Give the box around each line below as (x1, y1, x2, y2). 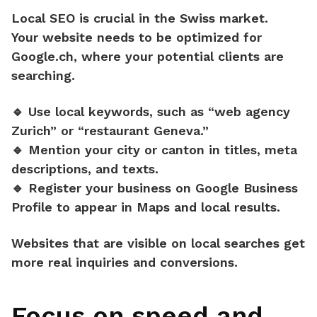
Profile (11, 200, 52, 215)
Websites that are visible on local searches (11, 236, 284, 251)
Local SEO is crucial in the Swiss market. (11, 11, 268, 26)
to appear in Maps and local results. (52, 200, 280, 215)
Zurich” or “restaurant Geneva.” (11, 123, 209, 139)
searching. (11, 68, 75, 83)
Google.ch (11, 49, 74, 64)
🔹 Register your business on (11, 180, 195, 196)
